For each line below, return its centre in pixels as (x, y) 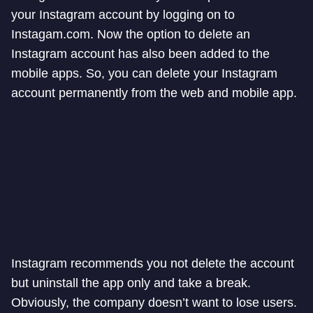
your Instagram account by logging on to (123, 15)
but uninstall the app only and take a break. (131, 283)
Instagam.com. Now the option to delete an (131, 35)
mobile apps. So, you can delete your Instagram (144, 74)
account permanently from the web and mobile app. (154, 93)
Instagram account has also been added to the (140, 54)
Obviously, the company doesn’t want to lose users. (154, 303)
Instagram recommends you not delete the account (153, 264)
